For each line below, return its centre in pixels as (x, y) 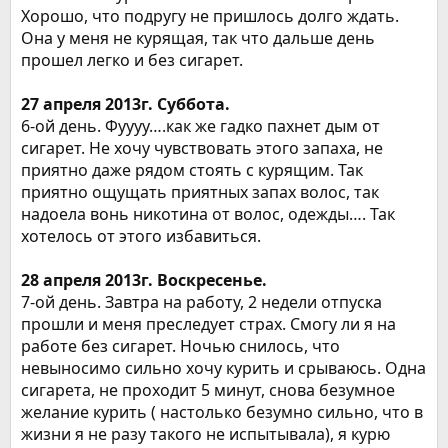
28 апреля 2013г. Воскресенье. (144, 280)
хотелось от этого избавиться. (141, 236)
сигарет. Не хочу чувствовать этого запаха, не (202, 148)
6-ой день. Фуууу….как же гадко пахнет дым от (200, 126)
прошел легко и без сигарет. (132, 60)
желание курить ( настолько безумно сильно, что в (222, 412)
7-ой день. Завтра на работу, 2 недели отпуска (201, 302)
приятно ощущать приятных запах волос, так (200, 192)
